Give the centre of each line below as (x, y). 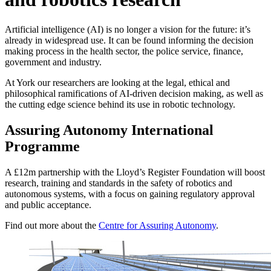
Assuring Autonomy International (109, 130)
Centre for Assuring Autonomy (157, 225)
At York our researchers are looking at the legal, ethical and (117, 82)
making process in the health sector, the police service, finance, (124, 51)
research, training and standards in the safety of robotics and (119, 183)
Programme (42, 146)
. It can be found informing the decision (178, 40)
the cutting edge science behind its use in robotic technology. (120, 104)
